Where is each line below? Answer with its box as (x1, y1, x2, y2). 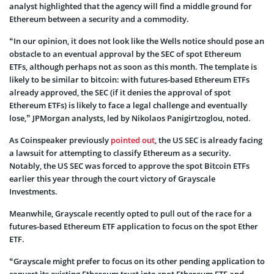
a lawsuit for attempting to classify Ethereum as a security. (9, 147, 231, 158)
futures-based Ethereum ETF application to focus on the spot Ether (9, 220, 258, 232)
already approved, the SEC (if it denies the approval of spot (9, 86, 231, 98)
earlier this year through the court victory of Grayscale (9, 172, 215, 184)
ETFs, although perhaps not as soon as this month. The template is (9, 61, 257, 72)
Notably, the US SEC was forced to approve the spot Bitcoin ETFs (9, 160, 250, 171)
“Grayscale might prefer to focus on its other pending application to (9, 255, 265, 267)
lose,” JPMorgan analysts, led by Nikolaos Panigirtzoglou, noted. (9, 112, 251, 124)
